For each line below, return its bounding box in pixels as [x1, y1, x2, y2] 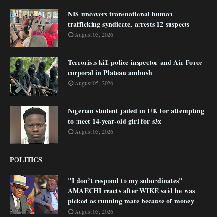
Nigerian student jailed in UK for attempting [68, 106, 204, 116]
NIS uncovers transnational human [68, 9, 173, 19]
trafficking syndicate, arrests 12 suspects [68, 19, 190, 29]
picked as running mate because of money [68, 196, 194, 206]
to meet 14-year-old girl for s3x [68, 116, 162, 126]
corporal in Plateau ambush [68, 67, 153, 77]
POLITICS [10, 155, 43, 165]
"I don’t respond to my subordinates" [68, 175, 183, 186]
